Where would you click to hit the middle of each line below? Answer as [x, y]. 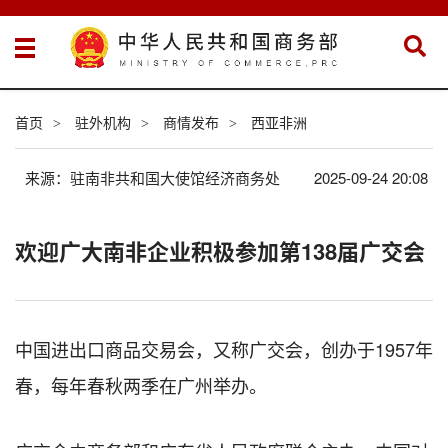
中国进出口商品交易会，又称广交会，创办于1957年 [224, 348]
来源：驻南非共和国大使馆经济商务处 [154, 177]
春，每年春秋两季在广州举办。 [141, 384]
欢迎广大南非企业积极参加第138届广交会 [220, 250]
